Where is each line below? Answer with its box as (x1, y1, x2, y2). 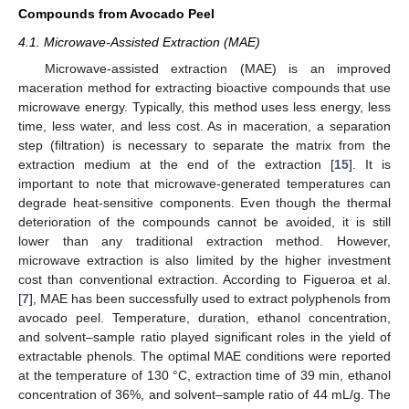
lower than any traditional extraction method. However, (18, 233, 391, 248)
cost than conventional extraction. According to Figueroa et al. (18, 271, 391, 287)
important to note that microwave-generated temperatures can (18, 175, 391, 191)
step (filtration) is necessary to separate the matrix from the (18, 137, 391, 152)
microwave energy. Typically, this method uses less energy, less (18, 99, 391, 114)
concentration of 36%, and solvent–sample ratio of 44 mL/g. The (18, 386, 391, 402)
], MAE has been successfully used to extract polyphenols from (29, 290, 391, 306)
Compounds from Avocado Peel (18, 6, 215, 22)
